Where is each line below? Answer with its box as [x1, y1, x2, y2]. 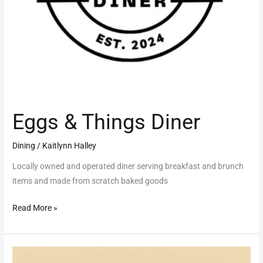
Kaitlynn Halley [42, 140, 97, 150]
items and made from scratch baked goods [12, 176, 168, 186]
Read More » [12, 203, 58, 213]
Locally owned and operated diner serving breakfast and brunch [12, 161, 244, 171]
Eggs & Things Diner [12, 109, 201, 135]
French [12, 248, 38, 258]
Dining [12, 140, 36, 150]
